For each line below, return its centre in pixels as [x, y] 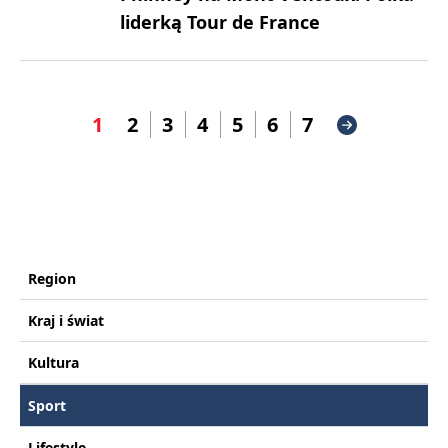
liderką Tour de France [220, 22]
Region [52, 278]
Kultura [53, 362]
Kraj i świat [66, 320]
